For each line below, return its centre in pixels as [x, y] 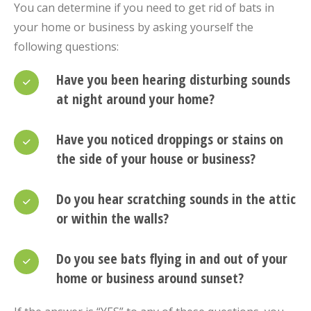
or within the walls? [112, 218]
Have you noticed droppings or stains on [170, 139]
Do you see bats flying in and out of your [172, 258]
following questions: [66, 46]
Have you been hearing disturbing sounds [173, 79]
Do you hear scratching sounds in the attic [176, 199]
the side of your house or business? [156, 158]
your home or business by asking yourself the [134, 27]
